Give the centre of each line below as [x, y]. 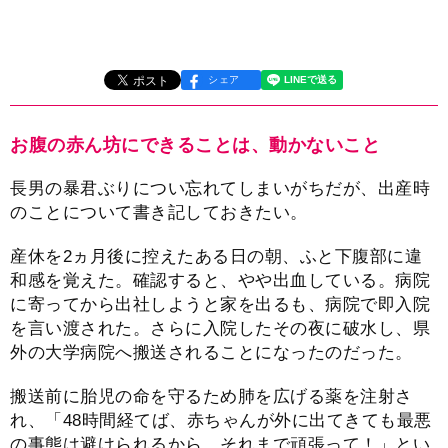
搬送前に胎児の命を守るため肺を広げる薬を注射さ [211, 397]
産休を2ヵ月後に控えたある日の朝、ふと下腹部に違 [216, 257]
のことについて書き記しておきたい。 [159, 212]
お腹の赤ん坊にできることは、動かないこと [195, 144]
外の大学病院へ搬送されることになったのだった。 [211, 353]
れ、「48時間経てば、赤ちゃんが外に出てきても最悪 [221, 421]
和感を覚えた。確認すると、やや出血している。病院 [220, 281]
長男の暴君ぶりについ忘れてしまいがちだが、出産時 [220, 188]
